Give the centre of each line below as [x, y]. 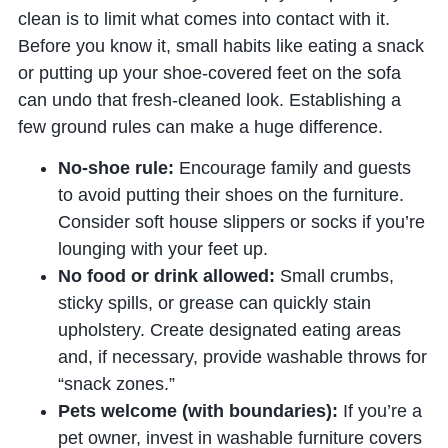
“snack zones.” [116, 384]
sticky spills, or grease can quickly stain [214, 303]
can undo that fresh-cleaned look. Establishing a [209, 99]
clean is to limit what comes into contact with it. [203, 18]
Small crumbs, [334, 276]
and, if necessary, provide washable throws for [242, 357]
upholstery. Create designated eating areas [229, 330]
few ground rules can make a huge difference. [200, 126]
